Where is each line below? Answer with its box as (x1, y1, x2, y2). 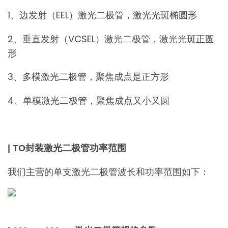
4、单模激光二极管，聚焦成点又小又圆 (8, 94, 169, 107)
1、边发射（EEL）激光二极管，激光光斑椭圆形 (8, 9, 197, 22)
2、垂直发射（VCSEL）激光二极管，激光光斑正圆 (8, 32, 214, 45)
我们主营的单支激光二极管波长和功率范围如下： (8, 165, 209, 178)
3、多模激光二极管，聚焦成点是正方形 (8, 70, 169, 83)
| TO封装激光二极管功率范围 (8, 143, 126, 154)
